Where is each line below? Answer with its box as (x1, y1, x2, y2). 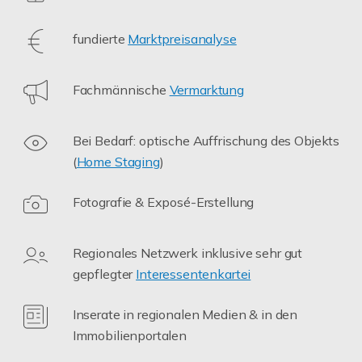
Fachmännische (72, 81, 170, 98)
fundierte (72, 30, 128, 47)
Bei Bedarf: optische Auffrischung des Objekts (72, 132, 340, 149)
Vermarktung (169, 81, 245, 98)
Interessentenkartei (136, 265, 251, 282)
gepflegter (72, 265, 137, 282)
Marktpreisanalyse (128, 30, 237, 47)
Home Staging (76, 153, 160, 170)
